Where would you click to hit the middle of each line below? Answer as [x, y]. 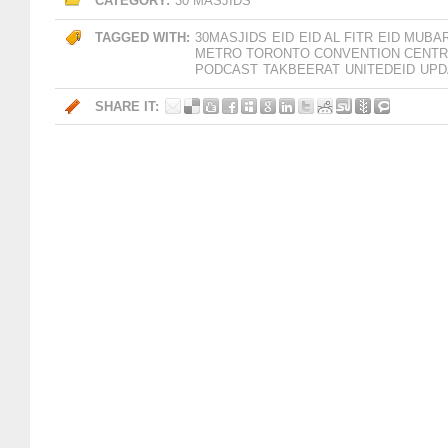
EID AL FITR [336, 37]
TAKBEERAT [301, 69]
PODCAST [226, 69]
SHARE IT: [127, 106]
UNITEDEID [380, 69]
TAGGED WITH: [142, 37]
